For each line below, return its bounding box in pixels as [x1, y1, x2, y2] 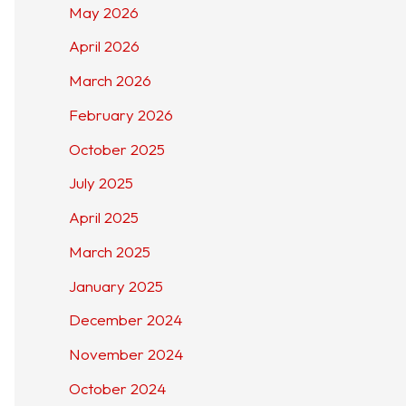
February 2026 [69, 104, 173, 124]
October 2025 [69, 139, 165, 159]
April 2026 [69, 36, 140, 56]
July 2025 [69, 173, 133, 193]
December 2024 [69, 310, 182, 330]
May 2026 [69, 2, 139, 22]
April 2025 [69, 208, 139, 227]
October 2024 [69, 378, 166, 398]
